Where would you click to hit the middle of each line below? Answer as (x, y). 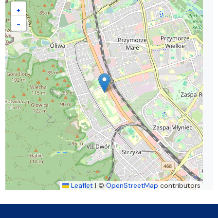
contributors (179, 185)
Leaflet (81, 185)
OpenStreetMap (132, 185)
